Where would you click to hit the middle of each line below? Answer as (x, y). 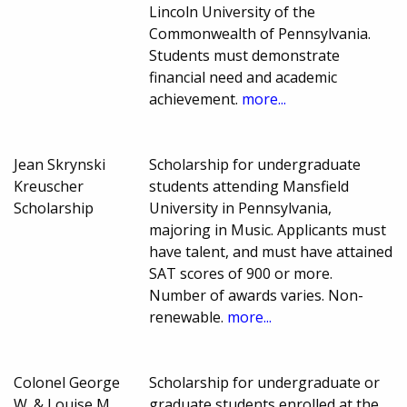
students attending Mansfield (249, 186)
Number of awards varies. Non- (257, 295)
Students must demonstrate (245, 55)
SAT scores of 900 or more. (241, 273)
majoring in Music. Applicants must (268, 229)
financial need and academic (243, 77)
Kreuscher (49, 186)
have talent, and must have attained (271, 251)
